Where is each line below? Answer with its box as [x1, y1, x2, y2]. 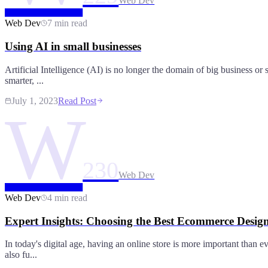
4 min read [47, 192, 87, 203]
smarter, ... [5, 75, 44, 86]
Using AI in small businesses [5, 40, 141, 53]
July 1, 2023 [11, 95, 58, 106]
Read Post [58, 95, 96, 106]
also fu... [5, 249, 37, 260]
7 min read [47, 18, 87, 29]
